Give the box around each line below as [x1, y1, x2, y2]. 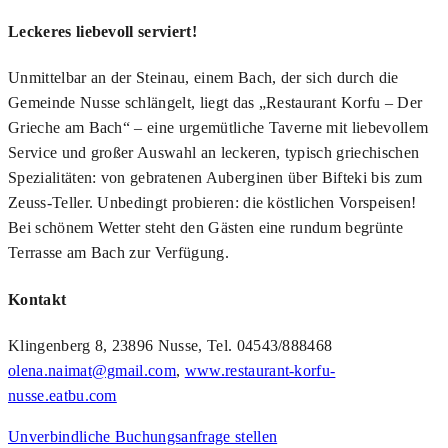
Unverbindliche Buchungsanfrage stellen [8, 427, 278, 445]
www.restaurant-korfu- [184, 361, 336, 379]
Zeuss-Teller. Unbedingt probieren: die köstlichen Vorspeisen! [8, 194, 417, 212]
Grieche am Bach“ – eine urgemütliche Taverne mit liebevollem [8, 119, 429, 137]
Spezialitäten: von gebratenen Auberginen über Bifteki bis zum [8, 169, 423, 187]
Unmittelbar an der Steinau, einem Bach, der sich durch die [8, 69, 399, 87]
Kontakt [8, 290, 67, 308]
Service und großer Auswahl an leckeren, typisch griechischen [8, 144, 420, 162]
